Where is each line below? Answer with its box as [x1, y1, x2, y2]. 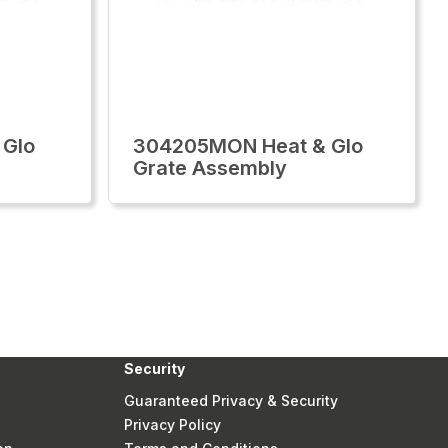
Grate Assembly [133, 156, 287, 180]
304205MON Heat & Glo [133, 134, 363, 158]
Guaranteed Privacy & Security [123, 392, 338, 409]
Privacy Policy [123, 416, 221, 433]
